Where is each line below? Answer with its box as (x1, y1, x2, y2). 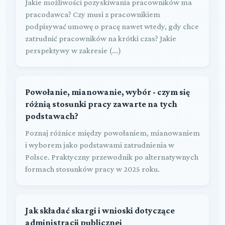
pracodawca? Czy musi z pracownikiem (25, 10, 160, 19)
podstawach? (25, 110, 78, 121)
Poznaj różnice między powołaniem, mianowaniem (25, 128, 200, 137)
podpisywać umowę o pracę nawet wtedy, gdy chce (25, 22, 199, 31)
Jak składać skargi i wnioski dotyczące (25, 205, 175, 215)
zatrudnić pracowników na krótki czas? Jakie (25, 34, 176, 43)
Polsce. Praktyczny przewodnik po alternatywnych (25, 152, 198, 161)
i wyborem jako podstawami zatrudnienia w (25, 140, 174, 149)
